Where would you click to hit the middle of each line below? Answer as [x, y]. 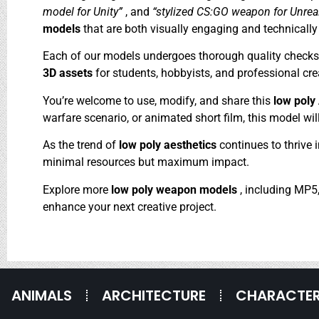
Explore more [77, 189]
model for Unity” [84, 11]
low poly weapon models [176, 189]
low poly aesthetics [169, 145]
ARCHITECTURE [154, 295]
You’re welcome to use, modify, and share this [158, 100]
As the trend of [81, 145]
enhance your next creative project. [130, 206]
